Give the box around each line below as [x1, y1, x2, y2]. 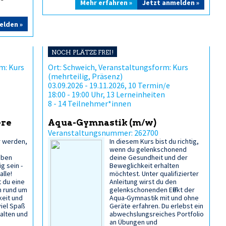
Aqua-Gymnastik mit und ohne [109, 193, 199, 202]
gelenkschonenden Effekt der [109, 185, 195, 194]
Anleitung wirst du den [109, 177, 177, 186]
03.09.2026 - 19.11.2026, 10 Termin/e [48, 80, 170, 90]
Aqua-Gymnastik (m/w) [48, 118, 156, 128]
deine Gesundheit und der [109, 153, 188, 162]
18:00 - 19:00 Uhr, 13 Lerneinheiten [48, 89, 165, 99]
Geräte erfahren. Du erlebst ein [109, 201, 204, 210]
